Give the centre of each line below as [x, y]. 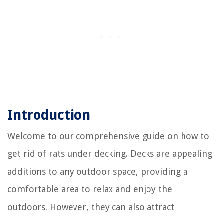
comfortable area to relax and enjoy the [90, 189]
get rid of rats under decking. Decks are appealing [110, 153]
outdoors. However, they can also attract [91, 207]
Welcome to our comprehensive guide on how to [108, 136]
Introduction [49, 115]
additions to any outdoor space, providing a [97, 171]
